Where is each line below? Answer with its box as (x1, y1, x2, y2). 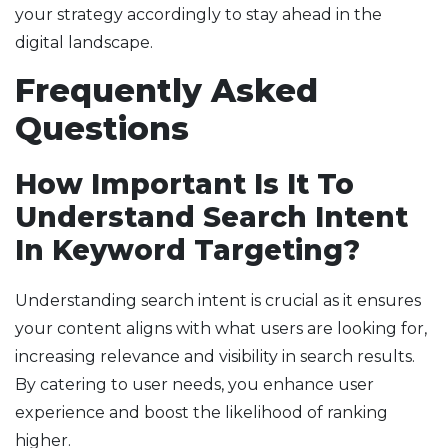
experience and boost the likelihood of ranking (15, 403, 388, 423)
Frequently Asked (15, 71, 318, 111)
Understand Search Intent (15, 200, 408, 235)
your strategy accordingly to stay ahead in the (15, 5, 382, 25)
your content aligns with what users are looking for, (15, 319, 427, 339)
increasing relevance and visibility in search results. (15, 347, 415, 367)
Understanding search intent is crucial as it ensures (15, 291, 421, 311)
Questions (15, 109, 189, 149)
